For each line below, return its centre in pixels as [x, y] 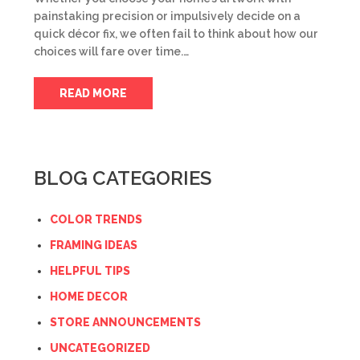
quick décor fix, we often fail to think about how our [176, 34]
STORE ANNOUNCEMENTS [125, 322]
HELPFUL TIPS [90, 271]
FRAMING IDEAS [94, 245]
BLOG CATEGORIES [123, 178]
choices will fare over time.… [111, 51]
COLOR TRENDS [96, 219]
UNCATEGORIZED [100, 348]
